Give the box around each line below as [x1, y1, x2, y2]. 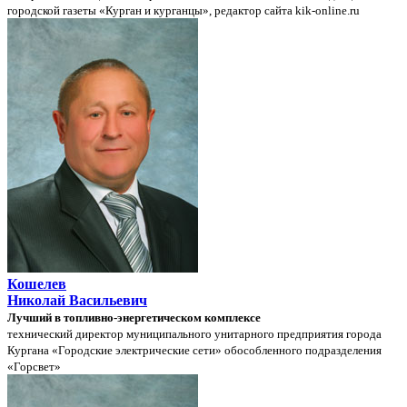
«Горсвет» [7, 359, 61, 373]
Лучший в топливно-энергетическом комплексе [7, 310, 261, 324]
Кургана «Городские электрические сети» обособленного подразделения [7, 342, 382, 357]
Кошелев [7, 275, 66, 292]
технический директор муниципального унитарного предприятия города [7, 326, 382, 341]
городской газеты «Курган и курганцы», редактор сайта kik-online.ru [7, 3, 360, 17]
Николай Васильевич [7, 292, 147, 308]
